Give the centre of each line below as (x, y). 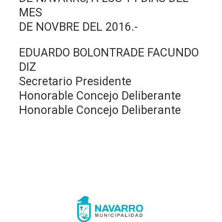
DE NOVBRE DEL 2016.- (79, 27)
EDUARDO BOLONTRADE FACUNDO (109, 53)
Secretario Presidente (75, 81)
